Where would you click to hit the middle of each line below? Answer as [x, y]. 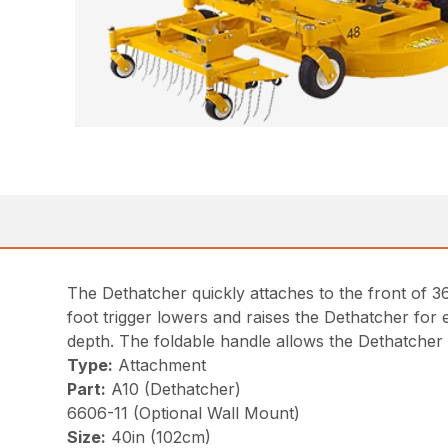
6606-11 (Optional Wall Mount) [184, 413]
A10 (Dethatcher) [174, 389]
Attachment [160, 365]
